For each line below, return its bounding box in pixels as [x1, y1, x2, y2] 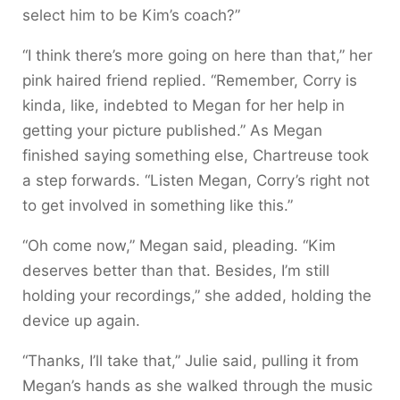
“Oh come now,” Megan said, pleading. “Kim [22, 236, 336, 254]
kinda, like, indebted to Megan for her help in [22, 96, 345, 114]
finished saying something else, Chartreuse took [22, 146, 369, 164]
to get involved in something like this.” [22, 196, 293, 214]
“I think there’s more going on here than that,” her [22, 46, 372, 64]
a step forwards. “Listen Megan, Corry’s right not [22, 171, 370, 189]
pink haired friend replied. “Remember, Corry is [22, 71, 357, 89]
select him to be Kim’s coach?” [22, 5, 240, 24]
